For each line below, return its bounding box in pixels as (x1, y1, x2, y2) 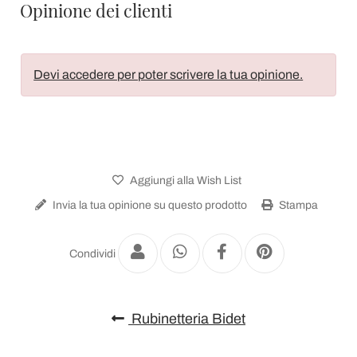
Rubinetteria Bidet (128, 310, 245, 327)
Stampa (277, 198, 318, 211)
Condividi (69, 247, 116, 260)
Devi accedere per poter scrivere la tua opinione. (33, 67, 304, 81)
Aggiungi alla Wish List (127, 174, 241, 186)
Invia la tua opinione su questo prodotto (50, 198, 247, 211)
